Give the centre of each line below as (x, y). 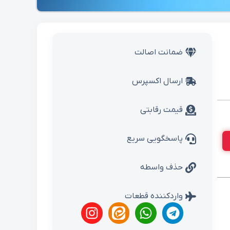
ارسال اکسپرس (158, 81)
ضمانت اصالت (159, 53)
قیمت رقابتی (162, 110)
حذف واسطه (162, 168)
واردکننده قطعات (154, 196)
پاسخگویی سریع (155, 139)
